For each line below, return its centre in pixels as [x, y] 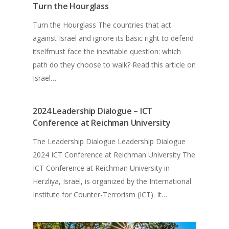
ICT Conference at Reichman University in [101, 168]
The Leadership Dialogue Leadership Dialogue [109, 141]
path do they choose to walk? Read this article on [114, 64]
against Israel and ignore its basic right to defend [113, 38]
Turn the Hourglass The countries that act [102, 25]
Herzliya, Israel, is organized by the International [112, 181]
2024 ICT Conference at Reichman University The [114, 154]
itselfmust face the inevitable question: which [107, 51]
